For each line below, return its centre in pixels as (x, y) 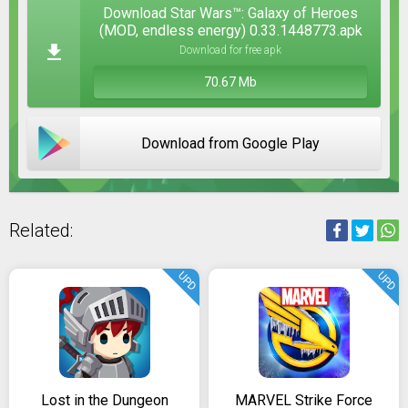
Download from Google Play (230, 143)
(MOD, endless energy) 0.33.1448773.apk (230, 31)
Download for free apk (230, 50)
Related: (41, 230)
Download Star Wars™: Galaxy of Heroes (230, 13)
